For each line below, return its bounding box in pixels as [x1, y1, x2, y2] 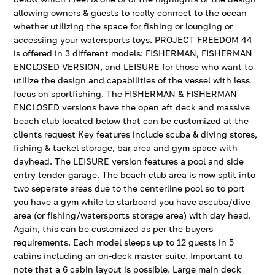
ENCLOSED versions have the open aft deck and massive [14, 102, 250, 112]
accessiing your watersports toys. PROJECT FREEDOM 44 [14, 34, 253, 45]
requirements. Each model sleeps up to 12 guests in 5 [14, 237, 234, 247]
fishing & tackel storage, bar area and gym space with [14, 142, 238, 153]
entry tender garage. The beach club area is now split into [14, 169, 256, 180]
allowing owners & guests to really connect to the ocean [14, 7, 247, 18]
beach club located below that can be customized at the [14, 115, 249, 126]
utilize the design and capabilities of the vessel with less [14, 75, 250, 85]
